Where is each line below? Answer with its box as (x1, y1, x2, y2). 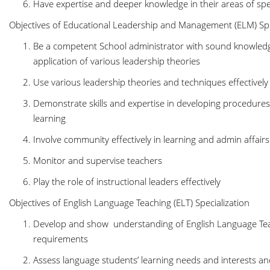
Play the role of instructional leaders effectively (33, 175, 221, 187)
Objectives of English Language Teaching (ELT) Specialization (9, 196, 252, 209)
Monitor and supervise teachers (33, 154, 162, 166)
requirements (33, 233, 90, 245)
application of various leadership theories (33, 55, 202, 67)
